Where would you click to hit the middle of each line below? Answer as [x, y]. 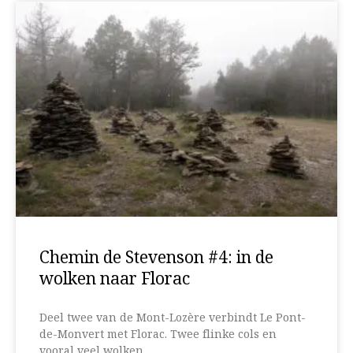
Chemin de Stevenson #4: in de [156, 258]
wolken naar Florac [115, 279]
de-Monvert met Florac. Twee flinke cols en [158, 334]
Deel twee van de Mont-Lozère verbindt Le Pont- [173, 318]
